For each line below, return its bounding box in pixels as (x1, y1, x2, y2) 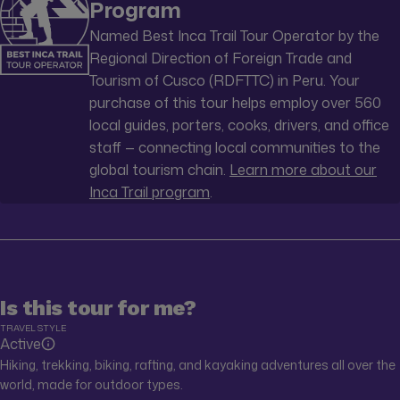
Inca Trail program (89, 181, 210, 202)
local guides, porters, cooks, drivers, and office (89, 114, 389, 135)
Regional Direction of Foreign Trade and (89, 47, 352, 68)
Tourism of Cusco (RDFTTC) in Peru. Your (89, 70, 360, 90)
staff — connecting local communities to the (89, 137, 380, 157)
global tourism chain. (89, 159, 229, 179)
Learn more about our (229, 159, 377, 179)
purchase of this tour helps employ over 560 (89, 92, 381, 112)
